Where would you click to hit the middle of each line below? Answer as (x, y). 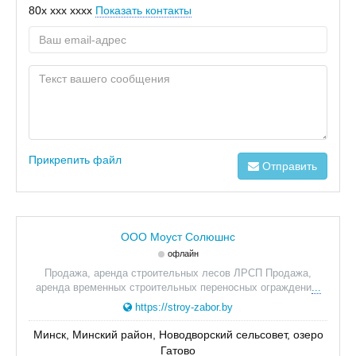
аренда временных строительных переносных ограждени (173, 287)
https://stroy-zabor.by (184, 307)
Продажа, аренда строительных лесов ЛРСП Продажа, (178, 273)
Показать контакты (143, 10)
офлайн (183, 253)
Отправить (288, 166)
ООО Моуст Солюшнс (178, 237)
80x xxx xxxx (60, 10)
